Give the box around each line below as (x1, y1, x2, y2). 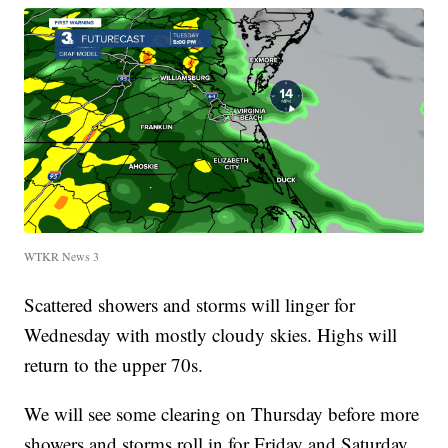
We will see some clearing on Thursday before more (24, 400, 420, 426)
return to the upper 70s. (24, 351, 204, 377)
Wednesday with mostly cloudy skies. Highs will (24, 321, 398, 347)
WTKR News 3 (24, 247, 100, 264)
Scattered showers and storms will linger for (24, 291, 356, 317)
